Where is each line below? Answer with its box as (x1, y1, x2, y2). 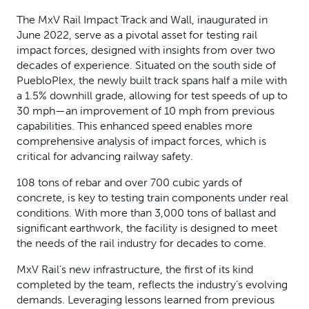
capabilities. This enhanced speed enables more (17, 119, 252, 132)
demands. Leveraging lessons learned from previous (17, 293, 275, 306)
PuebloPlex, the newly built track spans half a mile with (17, 74, 287, 87)
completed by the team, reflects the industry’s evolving (17, 278, 288, 291)
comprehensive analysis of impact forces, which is (17, 134, 266, 148)
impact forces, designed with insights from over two (17, 43, 275, 57)
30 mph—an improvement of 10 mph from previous (17, 104, 275, 117)
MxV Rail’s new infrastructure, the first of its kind (17, 263, 253, 276)
